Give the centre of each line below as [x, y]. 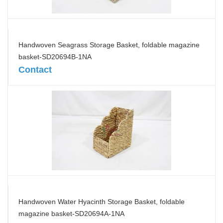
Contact [35, 70]
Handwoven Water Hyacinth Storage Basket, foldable [102, 202]
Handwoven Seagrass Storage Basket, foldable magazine [109, 45]
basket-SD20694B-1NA [55, 57]
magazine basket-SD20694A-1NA [71, 214]
